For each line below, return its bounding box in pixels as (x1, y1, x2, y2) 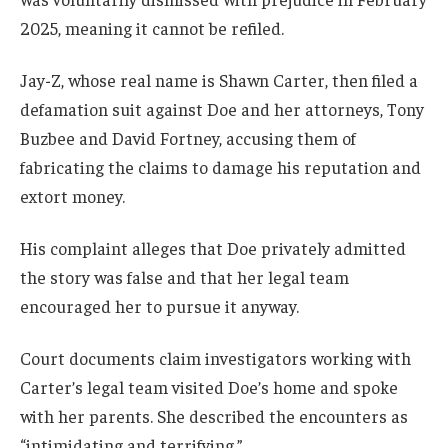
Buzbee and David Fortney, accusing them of (20, 127, 356, 150)
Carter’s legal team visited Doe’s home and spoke (20, 375, 398, 398)
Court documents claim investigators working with (20, 346, 411, 369)
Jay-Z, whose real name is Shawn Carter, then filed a (20, 69, 418, 92)
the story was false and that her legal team (20, 265, 349, 288)
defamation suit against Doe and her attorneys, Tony (20, 98, 424, 121)
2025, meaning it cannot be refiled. (20, 17, 284, 40)
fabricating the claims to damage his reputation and (20, 156, 421, 179)
